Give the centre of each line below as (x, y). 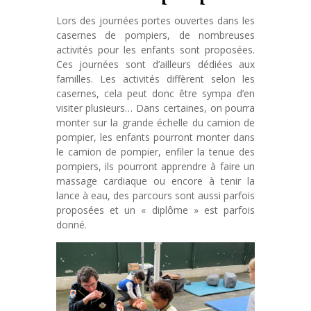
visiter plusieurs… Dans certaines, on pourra (155, 108)
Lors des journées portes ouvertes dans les (155, 20)
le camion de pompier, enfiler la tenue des (155, 151)
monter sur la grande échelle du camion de (155, 122)
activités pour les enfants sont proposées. (155, 49)
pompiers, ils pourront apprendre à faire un (155, 166)
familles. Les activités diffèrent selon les (155, 78)
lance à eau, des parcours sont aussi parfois (155, 195)
